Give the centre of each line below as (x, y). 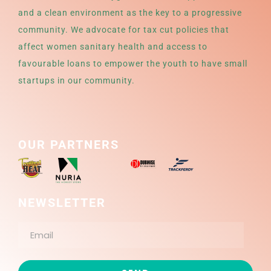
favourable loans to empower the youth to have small (133, 64)
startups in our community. (77, 81)
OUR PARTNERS (69, 145)
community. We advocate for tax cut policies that (124, 30)
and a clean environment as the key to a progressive (130, 13)
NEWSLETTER (62, 203)
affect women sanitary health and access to (113, 47)
